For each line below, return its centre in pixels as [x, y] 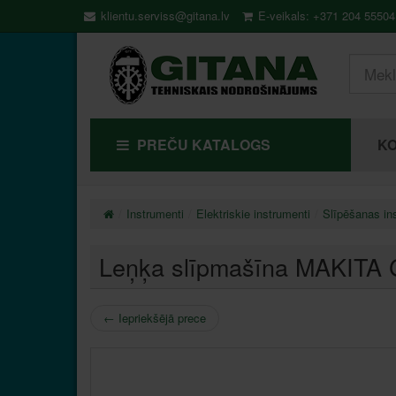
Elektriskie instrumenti [253, 213]
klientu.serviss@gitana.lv [163, 15]
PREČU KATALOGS [202, 144]
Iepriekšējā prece [160, 317]
